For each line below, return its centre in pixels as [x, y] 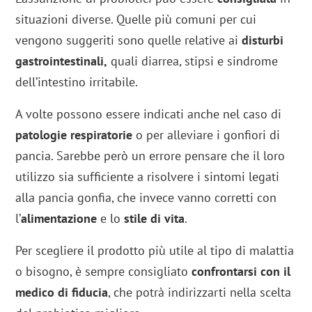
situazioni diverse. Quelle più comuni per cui [136, 19]
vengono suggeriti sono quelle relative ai [129, 40]
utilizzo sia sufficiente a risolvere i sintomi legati [148, 177]
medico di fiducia [62, 292]
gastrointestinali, [62, 61]
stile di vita [155, 219]
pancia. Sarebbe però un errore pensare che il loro [150, 156]
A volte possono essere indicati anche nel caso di [149, 114]
